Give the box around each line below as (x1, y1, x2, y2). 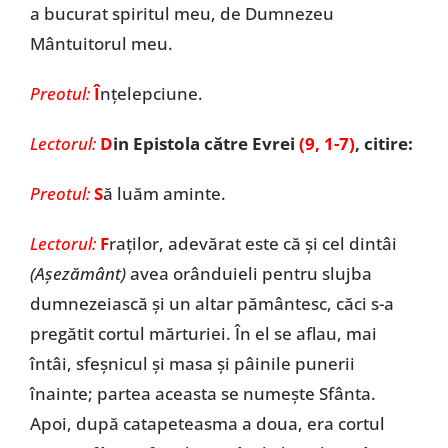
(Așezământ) (29, 262, 126, 285)
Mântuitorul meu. (29, 32, 173, 55)
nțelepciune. (99, 82, 203, 105)
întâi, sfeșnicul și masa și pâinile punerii (29, 352, 355, 375)
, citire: (354, 132, 413, 155)
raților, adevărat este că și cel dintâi (108, 232, 397, 255)
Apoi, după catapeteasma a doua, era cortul (29, 412, 385, 435)
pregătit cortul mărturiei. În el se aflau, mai (29, 322, 377, 345)
